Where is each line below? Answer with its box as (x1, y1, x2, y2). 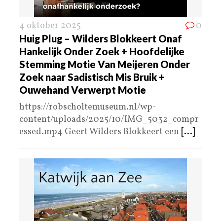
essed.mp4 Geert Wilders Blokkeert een (19, 126, 181, 139)
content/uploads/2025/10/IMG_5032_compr (19, 113, 199, 126)
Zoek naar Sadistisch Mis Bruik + (19, 71, 165, 83)
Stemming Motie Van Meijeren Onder (19, 58, 190, 71)
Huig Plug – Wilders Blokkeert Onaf (19, 33, 182, 45)
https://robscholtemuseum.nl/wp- (19, 101, 156, 114)
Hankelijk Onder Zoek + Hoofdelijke (19, 45, 184, 58)
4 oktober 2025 (19, 20, 81, 33)
